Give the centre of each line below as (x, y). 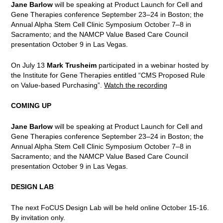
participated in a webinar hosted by (153, 65)
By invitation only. (38, 217)
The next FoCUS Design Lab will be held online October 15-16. (110, 207)
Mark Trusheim (72, 65)
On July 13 (29, 65)
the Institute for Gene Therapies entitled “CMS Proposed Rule (108, 75)
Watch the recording (136, 85)
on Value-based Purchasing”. (58, 85)
